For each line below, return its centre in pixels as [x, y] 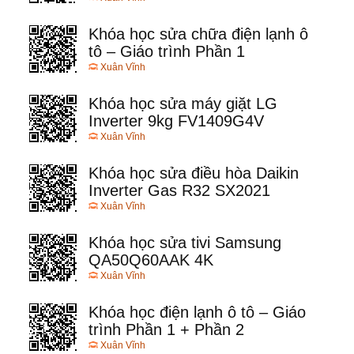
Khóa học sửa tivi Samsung [185, 243]
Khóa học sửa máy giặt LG [183, 104]
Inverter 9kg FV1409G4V [176, 121]
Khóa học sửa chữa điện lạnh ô [198, 34]
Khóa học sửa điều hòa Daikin [194, 173]
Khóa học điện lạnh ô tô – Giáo [197, 313]
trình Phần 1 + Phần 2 [166, 330]
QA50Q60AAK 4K [151, 260]
